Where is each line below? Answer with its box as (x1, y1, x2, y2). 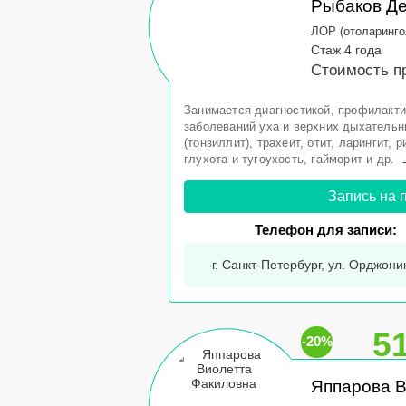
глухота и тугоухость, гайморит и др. (184, 152, 395, 166)
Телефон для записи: (255, 222, 398, 237)
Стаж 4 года (311, 43, 382, 57)
